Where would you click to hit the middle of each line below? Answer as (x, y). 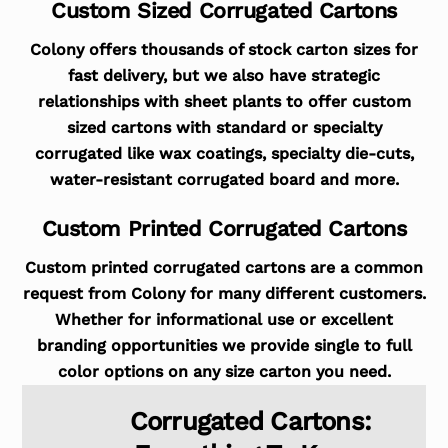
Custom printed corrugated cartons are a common (224, 267)
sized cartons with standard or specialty (224, 127)
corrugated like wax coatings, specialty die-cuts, (224, 153)
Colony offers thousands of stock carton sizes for (224, 49)
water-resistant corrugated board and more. (224, 179)
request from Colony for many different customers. (224, 293)
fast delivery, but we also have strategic (224, 75)
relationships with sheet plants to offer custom (224, 101)
